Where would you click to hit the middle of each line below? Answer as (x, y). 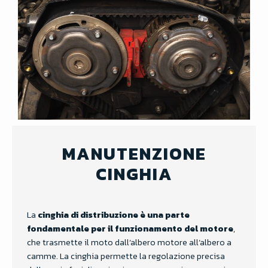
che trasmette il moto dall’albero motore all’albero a (129, 243)
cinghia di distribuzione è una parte (114, 215)
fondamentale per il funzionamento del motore (130, 229)
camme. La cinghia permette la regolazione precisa (126, 256)
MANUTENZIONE (134, 154)
